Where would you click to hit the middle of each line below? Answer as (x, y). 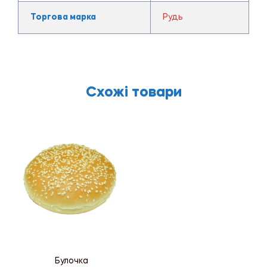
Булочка (71, 261)
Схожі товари (133, 92)
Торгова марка (63, 17)
